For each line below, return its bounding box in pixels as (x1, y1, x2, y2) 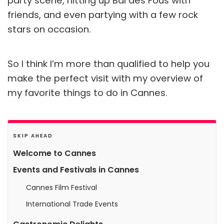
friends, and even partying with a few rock (7, 8, 198, 21)
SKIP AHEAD (13, 131, 53, 139)
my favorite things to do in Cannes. (7, 86, 167, 99)
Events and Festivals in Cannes (13, 163, 139, 175)
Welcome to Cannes (13, 147, 96, 159)
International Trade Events (26, 198, 118, 209)
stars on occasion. (7, 22, 91, 35)
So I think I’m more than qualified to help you (7, 57, 209, 70)
